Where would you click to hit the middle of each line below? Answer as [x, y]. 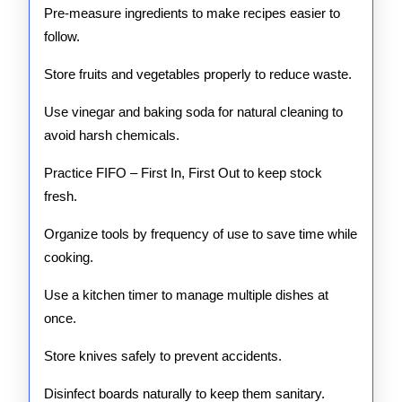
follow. [62, 36]
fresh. [61, 196]
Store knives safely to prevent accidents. [163, 356]
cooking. [69, 257]
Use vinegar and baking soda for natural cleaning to [193, 112]
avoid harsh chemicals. [112, 135]
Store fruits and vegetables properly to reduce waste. [198, 74]
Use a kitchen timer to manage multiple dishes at [186, 295]
